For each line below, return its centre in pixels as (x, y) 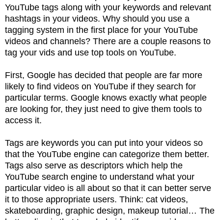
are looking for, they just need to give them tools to (103, 109)
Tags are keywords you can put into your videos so (104, 143)
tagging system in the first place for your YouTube (101, 30)
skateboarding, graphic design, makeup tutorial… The (110, 210)
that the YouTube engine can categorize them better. (107, 154)
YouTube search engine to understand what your (100, 177)
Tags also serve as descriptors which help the (94, 165)
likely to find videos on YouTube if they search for (100, 86)
